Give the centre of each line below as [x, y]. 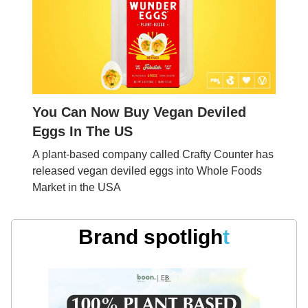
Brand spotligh [151, 236]
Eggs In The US [82, 131]
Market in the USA [77, 187]
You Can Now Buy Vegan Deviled [139, 112]
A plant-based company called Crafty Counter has [153, 154]
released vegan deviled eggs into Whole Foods [147, 170]
